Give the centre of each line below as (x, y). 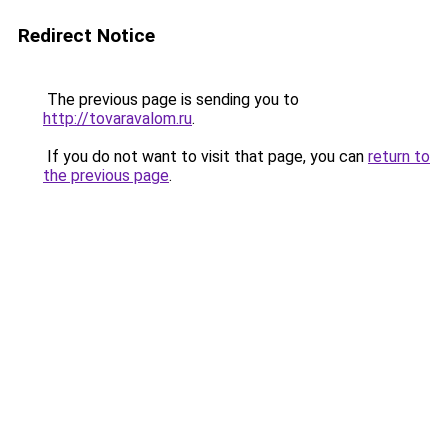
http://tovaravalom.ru (117, 118)
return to (399, 156)
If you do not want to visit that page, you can (205, 156)
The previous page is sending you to (171, 99)
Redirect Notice (86, 35)
